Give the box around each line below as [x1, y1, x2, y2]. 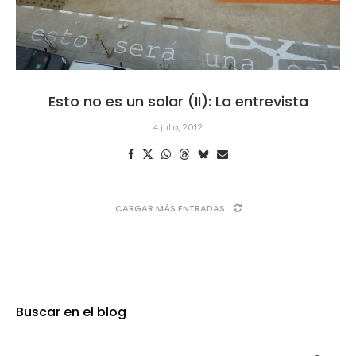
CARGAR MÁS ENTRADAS [114, 201, 225, 215]
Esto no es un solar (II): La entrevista [48, 91, 308, 111]
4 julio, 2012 [153, 120, 203, 133]
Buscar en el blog [16, 302, 126, 321]
